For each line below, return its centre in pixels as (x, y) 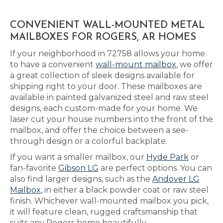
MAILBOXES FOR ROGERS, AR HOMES (103, 37)
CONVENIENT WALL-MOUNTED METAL (108, 25)
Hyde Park (167, 157)
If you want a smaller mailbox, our (78, 157)
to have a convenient (53, 64)
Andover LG (176, 179)
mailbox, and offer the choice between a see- (99, 130)
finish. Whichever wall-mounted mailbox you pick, (109, 201)
